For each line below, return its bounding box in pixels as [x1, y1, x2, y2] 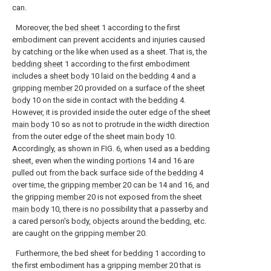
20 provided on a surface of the [73, 83, 186, 93]
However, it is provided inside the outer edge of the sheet [12, 108, 211, 117]
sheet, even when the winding [12, 156, 116, 165]
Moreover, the [12, 23, 65, 32]
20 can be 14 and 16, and [121, 180, 209, 189]
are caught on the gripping [12, 229, 106, 238]
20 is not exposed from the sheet [85, 192, 202, 201]
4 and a [169, 71, 196, 80]
